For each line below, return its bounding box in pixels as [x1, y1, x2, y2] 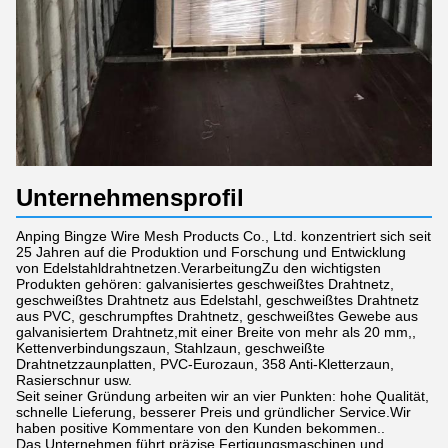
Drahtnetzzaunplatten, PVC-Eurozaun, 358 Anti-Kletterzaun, [16, 356, 394, 373]
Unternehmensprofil [16, 184, 244, 212]
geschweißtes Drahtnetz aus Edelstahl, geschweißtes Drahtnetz [16, 292, 419, 309]
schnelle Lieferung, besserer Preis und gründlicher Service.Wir [16, 404, 411, 421]
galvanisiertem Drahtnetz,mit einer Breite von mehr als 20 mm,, [16, 324, 416, 341]
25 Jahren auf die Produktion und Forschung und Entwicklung [16, 244, 406, 261]
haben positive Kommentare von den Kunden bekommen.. [16, 420, 385, 437]
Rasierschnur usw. [16, 372, 132, 389]
